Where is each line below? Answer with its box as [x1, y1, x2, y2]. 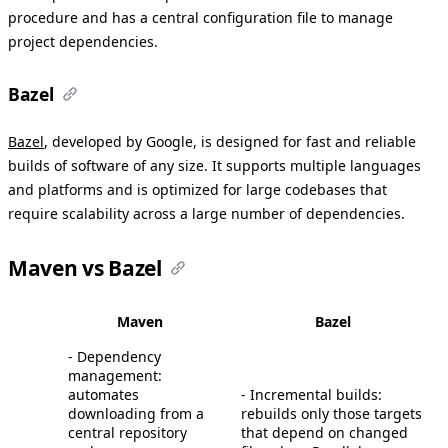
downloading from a [68, 403, 204, 423]
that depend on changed [241, 422, 408, 442]
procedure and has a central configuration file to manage [8, 8, 393, 28]
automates [68, 384, 139, 404]
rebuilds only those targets [241, 403, 422, 423]
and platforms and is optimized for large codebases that [8, 179, 387, 199]
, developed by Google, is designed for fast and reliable [44, 131, 416, 151]
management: [68, 365, 162, 385]
